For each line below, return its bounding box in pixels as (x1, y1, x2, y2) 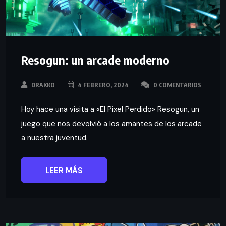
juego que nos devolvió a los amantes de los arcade (21, 119, 202, 129)
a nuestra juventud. (21, 133, 88, 143)
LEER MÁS (45, 165, 83, 176)
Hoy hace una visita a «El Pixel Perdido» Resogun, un (21, 104, 199, 115)
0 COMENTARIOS (152, 81, 201, 89)
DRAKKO (31, 81, 55, 89)
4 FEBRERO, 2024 (76, 81, 129, 89)
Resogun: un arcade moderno (21, 52, 169, 68)
